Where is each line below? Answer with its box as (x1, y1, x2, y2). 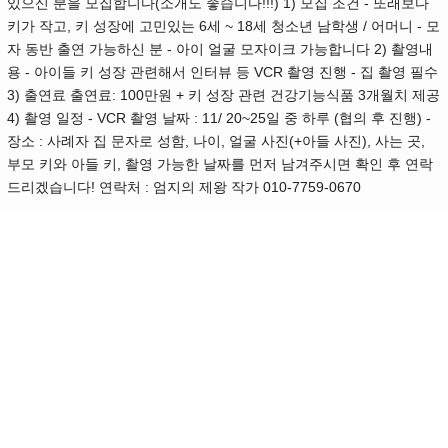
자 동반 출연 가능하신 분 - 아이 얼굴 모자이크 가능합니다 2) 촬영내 (7, 41, 433, 58)
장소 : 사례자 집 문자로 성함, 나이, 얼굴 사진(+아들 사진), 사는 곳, (7, 133, 425, 150)
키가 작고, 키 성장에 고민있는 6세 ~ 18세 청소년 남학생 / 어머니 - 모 (7, 18, 440, 35)
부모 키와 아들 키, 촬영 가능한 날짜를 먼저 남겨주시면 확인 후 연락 (7, 156, 433, 173)
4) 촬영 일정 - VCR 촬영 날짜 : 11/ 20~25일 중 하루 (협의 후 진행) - (7, 110, 431, 127)
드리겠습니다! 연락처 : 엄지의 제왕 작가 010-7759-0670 (7, 179, 361, 196)
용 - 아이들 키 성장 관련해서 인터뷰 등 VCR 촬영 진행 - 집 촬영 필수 (7, 64, 438, 81)
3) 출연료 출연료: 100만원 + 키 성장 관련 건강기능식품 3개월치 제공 (7, 87, 440, 104)
